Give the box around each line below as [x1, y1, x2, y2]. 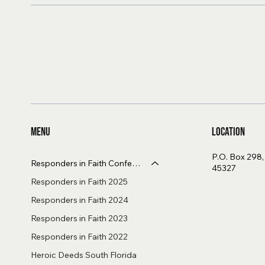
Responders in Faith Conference [132, 157, 141, 169]
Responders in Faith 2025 [31, 176, 128, 187]
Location [212, 125, 245, 139]
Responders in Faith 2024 [31, 194, 129, 205]
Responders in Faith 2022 [31, 231, 128, 242]
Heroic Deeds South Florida [31, 249, 137, 260]
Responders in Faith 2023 [31, 212, 128, 224]
